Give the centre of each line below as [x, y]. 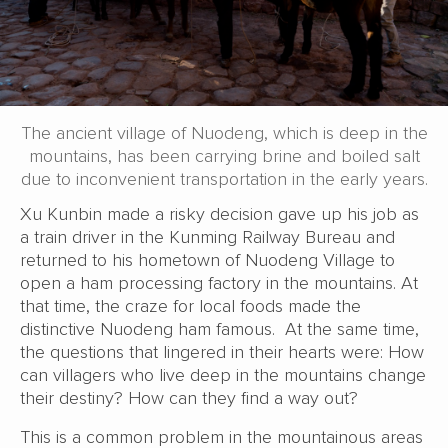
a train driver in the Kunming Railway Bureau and [207, 236]
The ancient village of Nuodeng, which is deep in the [224, 132]
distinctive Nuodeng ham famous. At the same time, [219, 328]
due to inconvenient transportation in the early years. [224, 178]
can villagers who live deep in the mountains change [223, 374]
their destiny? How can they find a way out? [189, 397]
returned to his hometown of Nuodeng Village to [207, 259]
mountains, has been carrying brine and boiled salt [224, 155]
